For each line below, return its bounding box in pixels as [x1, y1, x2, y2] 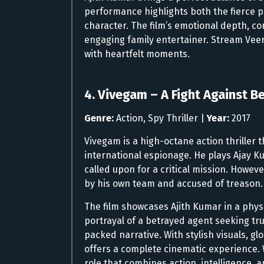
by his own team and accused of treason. [84, 177, 263, 189]
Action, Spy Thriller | [114, 112, 207, 124]
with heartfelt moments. [84, 48, 190, 60]
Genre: [84, 112, 114, 124]
